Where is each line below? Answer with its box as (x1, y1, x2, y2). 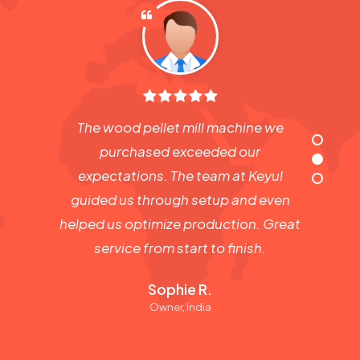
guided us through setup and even (70, 190, 290, 208)
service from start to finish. (94, 238, 266, 256)
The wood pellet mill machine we (76, 117, 284, 136)
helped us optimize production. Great (59, 214, 301, 232)
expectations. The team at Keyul (77, 166, 283, 184)
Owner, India (149, 300, 211, 313)
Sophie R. (148, 280, 212, 298)
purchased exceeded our (100, 141, 260, 160)
